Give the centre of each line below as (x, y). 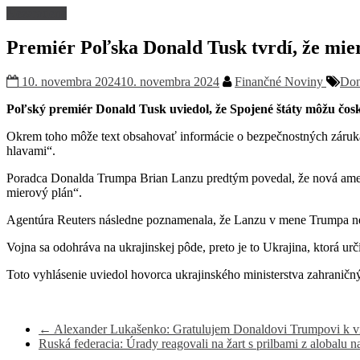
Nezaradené (37, 14)
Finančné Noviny (280, 82)
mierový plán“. (44, 193)
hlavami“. (31, 151)
